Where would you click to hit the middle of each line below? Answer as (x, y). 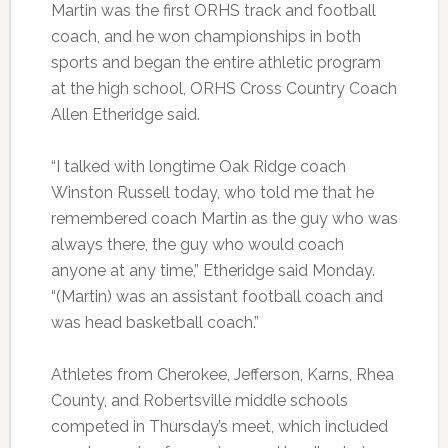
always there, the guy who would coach (197, 245)
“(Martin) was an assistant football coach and (216, 297)
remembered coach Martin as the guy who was (224, 219)
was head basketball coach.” (154, 323)
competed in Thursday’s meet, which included (219, 427)
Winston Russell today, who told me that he (212, 193)
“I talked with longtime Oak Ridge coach (198, 167)
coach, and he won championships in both (205, 37)
